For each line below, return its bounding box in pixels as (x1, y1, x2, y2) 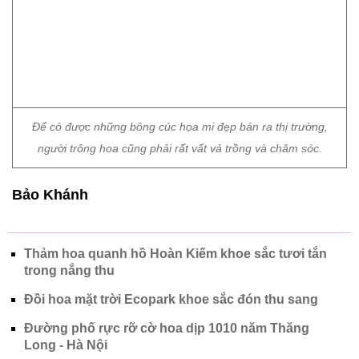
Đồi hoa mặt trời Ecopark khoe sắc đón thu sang (24, 184, 318, 197)
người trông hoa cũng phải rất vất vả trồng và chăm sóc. (37, 33, 322, 46)
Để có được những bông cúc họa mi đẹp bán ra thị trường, (31, 11, 328, 24)
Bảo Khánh (12, 78, 88, 94)
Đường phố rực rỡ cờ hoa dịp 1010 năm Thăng (24, 212, 309, 226)
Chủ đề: (12, 273, 48, 285)
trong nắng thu (24, 155, 115, 168)
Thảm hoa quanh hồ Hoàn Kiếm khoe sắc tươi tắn (24, 138, 327, 151)
